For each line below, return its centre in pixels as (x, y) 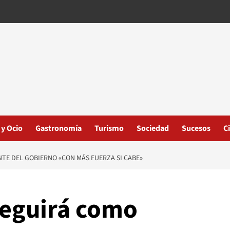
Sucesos (196, 128)
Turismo (109, 128)
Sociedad (153, 128)
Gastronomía (59, 128)
